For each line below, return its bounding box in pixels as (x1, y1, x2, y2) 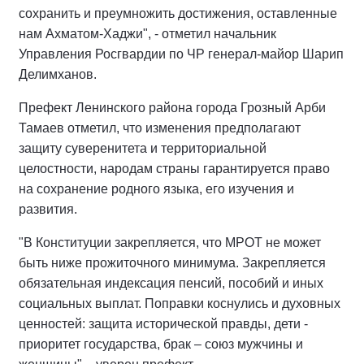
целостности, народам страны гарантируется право (19, 162, 330, 176)
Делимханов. (19, 67, 97, 82)
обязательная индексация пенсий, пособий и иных (19, 276, 323, 291)
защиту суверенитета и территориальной (19, 141, 266, 156)
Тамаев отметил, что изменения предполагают (19, 121, 301, 136)
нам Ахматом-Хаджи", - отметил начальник (19, 27, 276, 41)
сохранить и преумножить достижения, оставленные (19, 6, 337, 21)
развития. (19, 202, 77, 217)
